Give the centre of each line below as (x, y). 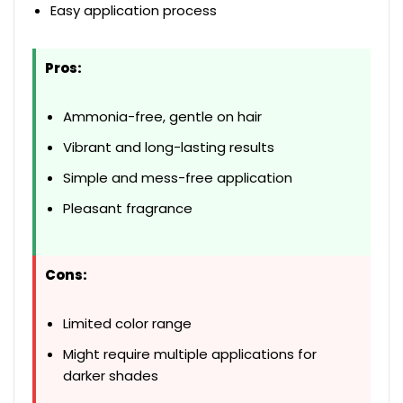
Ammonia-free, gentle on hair (162, 116)
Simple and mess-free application (178, 177)
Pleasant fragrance (128, 208)
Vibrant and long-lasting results (169, 147)
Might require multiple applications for (190, 354)
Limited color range (127, 323)
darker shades (111, 375)
